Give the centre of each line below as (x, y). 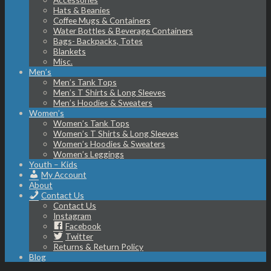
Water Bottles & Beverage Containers (123, 30)
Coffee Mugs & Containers (102, 20)
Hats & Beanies (82, 10)
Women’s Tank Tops (91, 123)
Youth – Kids (53, 164)
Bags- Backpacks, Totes (98, 41)
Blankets (70, 51)
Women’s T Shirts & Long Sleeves (116, 133)
